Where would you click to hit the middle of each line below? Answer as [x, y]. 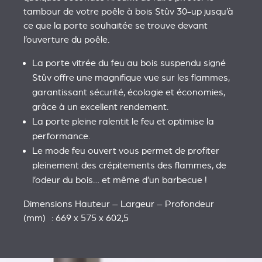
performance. [61, 136]
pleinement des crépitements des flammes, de [129, 165]
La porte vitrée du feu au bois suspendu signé [129, 63]
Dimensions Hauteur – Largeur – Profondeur [119, 204]
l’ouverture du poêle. [66, 39]
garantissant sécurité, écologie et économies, [129, 92]
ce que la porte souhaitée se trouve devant [116, 25]
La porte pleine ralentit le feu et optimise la [123, 121]
